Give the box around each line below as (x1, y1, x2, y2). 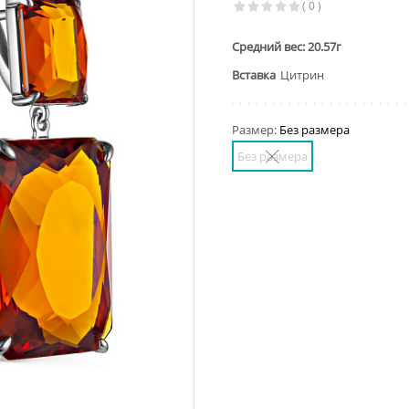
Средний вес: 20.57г (232, 38, 341, 55)
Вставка (232, 67, 276, 83)
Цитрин (280, 67, 324, 83)
